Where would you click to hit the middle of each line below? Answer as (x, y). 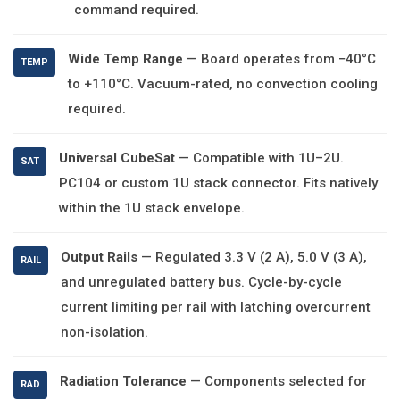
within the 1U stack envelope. (152, 208)
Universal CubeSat (117, 158)
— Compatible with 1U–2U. (259, 158)
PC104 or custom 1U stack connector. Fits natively (218, 183)
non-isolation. (104, 332)
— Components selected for (277, 381)
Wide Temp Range (125, 59)
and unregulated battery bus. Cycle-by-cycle (201, 282)
